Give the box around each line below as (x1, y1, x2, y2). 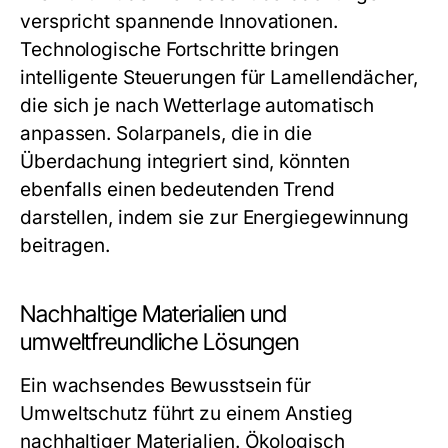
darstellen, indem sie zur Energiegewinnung (20, 206, 410, 229)
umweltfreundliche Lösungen (20, 328, 300, 356)
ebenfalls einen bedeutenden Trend (20, 178, 335, 201)
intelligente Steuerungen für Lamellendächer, (20, 66, 418, 89)
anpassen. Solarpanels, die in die (20, 122, 312, 145)
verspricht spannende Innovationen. (20, 10, 338, 33)
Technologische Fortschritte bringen (20, 38, 339, 61)
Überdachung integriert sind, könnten (20, 150, 350, 173)
